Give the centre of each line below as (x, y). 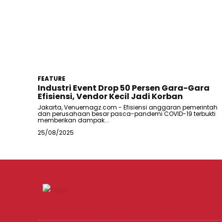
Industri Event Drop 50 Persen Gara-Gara (124, 88)
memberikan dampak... (73, 120)
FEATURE (52, 78)
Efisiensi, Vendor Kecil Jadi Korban (110, 96)
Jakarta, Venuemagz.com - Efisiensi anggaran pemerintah (128, 107)
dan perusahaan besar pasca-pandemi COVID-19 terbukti (127, 113)
